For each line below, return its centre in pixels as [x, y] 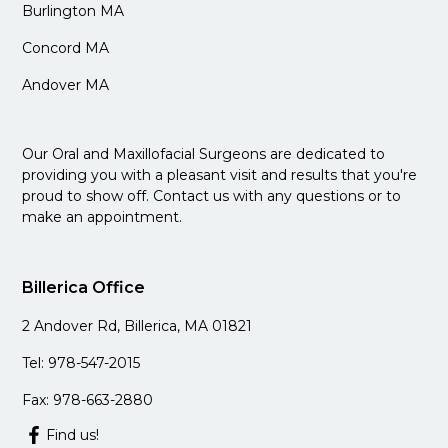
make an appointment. [102, 217]
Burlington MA [73, 11]
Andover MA [66, 85]
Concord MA [66, 48]
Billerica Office [84, 288]
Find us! [73, 435]
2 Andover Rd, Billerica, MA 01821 [137, 326]
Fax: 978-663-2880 [88, 400]
